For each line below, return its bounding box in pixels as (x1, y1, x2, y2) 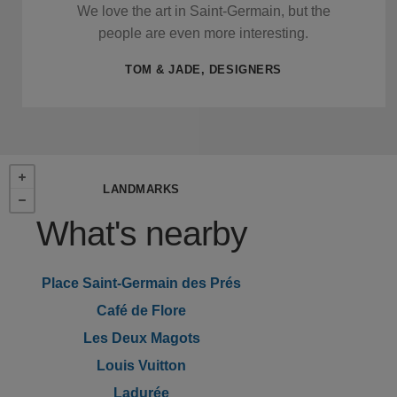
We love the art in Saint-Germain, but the (76, 3, 331, 19)
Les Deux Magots (82, 330, 200, 346)
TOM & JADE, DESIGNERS (125, 62, 283, 76)
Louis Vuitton (97, 357, 187, 373)
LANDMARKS (103, 182, 180, 196)
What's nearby (35, 214, 247, 253)
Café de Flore (97, 302, 187, 318)
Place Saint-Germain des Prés (42, 275, 242, 291)
